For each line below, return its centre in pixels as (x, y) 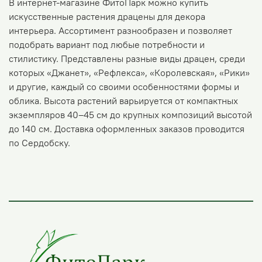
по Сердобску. (39, 142)
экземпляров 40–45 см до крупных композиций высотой (130, 114)
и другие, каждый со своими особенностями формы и (124, 86)
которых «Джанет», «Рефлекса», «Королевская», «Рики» (129, 72)
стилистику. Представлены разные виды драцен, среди (127, 58)
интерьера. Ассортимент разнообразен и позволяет (120, 30)
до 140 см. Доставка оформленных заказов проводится (127, 128)
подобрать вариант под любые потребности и (107, 44)
